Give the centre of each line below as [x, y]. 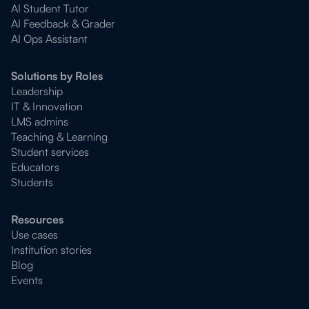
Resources [37, 219]
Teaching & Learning [59, 137]
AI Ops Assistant [49, 39]
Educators [35, 167]
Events [27, 280]
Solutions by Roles [57, 76]
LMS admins [40, 121]
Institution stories [51, 250]
